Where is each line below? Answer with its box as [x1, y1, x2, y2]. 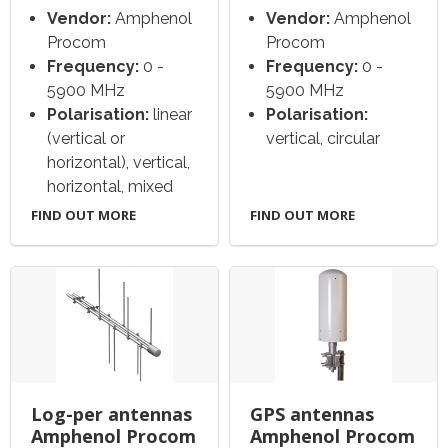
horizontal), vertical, [47, 153, 190, 173]
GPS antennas [250, 402, 375, 427]
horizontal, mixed [47, 177, 173, 197]
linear [149, 105, 192, 125]
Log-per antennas [31, 402, 192, 427]
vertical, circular [266, 129, 381, 149]
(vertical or [47, 129, 125, 149]
